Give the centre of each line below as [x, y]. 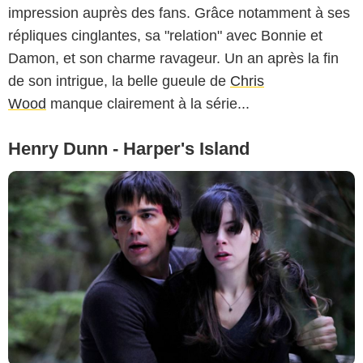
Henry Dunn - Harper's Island [129, 149]
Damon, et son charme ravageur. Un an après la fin [173, 59]
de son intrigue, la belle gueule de [119, 81]
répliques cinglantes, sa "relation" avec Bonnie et [165, 36]
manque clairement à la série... [148, 104]
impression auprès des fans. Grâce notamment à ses [179, 13]
